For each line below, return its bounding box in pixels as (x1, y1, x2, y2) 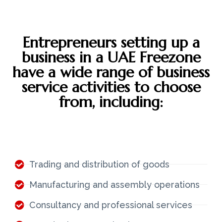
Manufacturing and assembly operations (29, 179, 200, 190)
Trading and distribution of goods (29, 159, 169, 169)
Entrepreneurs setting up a (22, 33, 200, 52)
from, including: (59, 92, 163, 111)
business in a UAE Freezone (21, 48, 201, 66)
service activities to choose (21, 77, 201, 96)
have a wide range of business (12, 62, 210, 81)
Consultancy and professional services (29, 199, 192, 210)
